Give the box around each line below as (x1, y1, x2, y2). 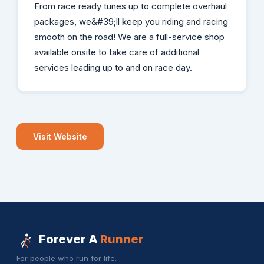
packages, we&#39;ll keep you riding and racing (34, 15, 228, 27)
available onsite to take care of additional (34, 46, 199, 58)
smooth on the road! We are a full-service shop (34, 31, 225, 42)
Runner (100, 232, 144, 246)
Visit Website (33, 131, 87, 141)
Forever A (37, 232, 100, 246)
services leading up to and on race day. (34, 61, 192, 73)
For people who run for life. (16, 253, 117, 263)
